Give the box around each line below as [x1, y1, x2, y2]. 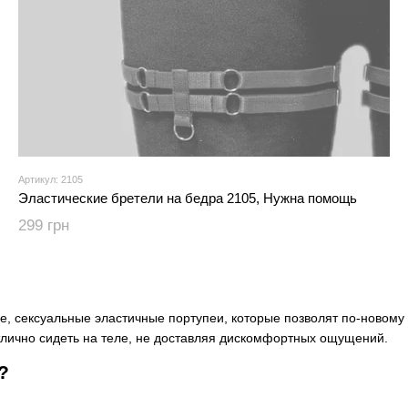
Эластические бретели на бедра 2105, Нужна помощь [18, 190, 357, 206]
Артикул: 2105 [18, 174, 83, 185]
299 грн [18, 217, 69, 234]
